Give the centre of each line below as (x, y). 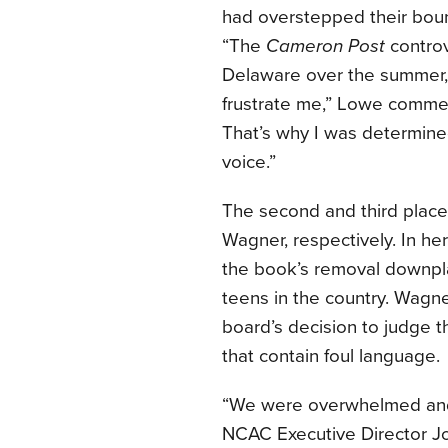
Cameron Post (325, 46)
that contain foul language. (331, 356)
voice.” (249, 162)
